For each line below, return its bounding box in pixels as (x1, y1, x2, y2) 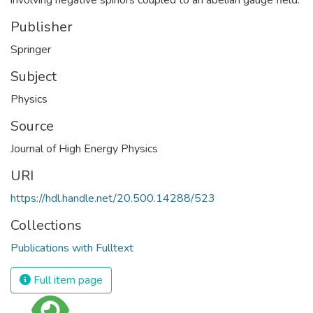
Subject (10, 66, 57, 86)
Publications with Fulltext (10, 240, 133, 256)
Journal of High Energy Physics (10, 140, 158, 156)
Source (10, 116, 54, 136)
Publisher (10, 17, 73, 36)
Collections (10, 215, 82, 235)
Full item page (31, 272, 103, 288)
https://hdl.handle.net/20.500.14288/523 (10, 190, 215, 206)
